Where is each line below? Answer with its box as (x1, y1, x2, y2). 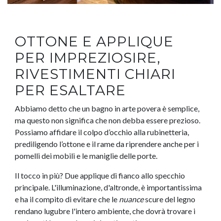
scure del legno (144, 194, 195, 204)
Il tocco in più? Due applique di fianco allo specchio (15, 171, 185, 181)
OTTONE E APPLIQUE (15, 33, 174, 50)
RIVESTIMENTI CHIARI (15, 66, 176, 83)
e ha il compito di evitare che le (15, 194, 119, 204)
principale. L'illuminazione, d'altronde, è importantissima (15, 183, 202, 192)
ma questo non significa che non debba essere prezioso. (15, 115, 200, 125)
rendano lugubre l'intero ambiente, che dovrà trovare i (15, 206, 195, 216)
